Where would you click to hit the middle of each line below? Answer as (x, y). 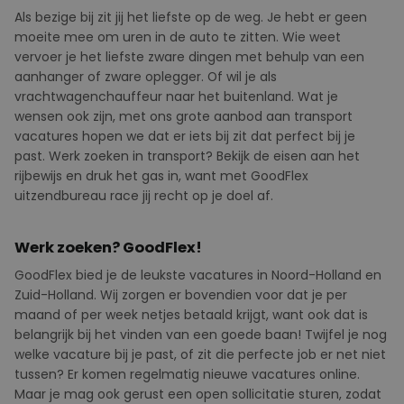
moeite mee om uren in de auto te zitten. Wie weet (178, 37)
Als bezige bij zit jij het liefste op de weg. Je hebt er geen (191, 17)
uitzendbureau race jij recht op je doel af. (144, 196)
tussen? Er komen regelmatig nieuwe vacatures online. (187, 374)
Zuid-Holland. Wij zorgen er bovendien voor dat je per (181, 295)
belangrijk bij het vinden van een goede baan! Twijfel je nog (201, 335)
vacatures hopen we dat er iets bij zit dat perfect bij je (185, 136)
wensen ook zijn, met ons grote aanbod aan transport (184, 116)
